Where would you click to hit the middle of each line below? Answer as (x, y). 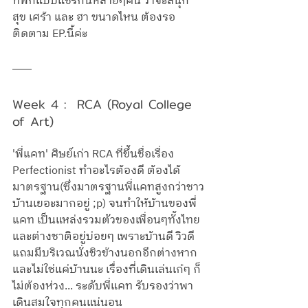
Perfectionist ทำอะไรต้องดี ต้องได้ (96, 171)
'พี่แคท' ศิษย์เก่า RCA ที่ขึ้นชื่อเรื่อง (95, 155)
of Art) (36, 122)
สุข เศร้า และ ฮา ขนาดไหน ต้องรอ (94, 18)
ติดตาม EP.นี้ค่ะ (50, 34)
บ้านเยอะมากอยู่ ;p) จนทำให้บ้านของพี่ (104, 204)
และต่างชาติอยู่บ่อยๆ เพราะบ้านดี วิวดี (105, 237)
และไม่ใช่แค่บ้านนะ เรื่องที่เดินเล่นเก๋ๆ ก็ (107, 270)
